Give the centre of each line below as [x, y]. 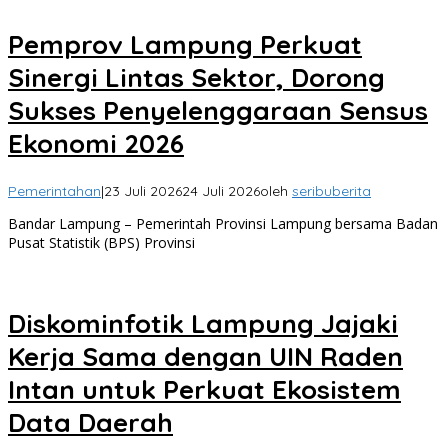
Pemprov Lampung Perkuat [185, 45]
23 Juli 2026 [143, 190]
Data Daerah [90, 422]
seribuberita [331, 190]
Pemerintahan [54, 190]
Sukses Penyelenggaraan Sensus [218, 111]
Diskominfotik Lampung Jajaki [203, 323]
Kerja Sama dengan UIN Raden [205, 356]
